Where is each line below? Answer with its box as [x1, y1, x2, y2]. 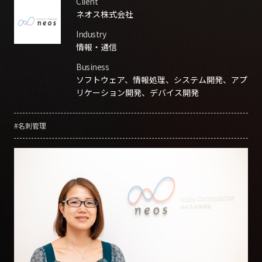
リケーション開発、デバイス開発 [76, 87, 199, 98]
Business [76, 61, 109, 73]
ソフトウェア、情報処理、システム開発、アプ [76, 74, 247, 85]
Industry [76, 28, 106, 40]
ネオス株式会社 [76, 8, 133, 20]
